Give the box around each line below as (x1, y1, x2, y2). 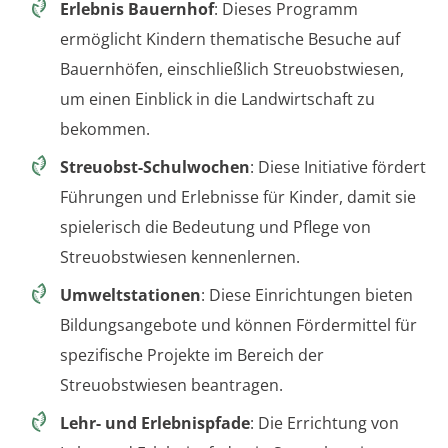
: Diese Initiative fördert (250, 156, 426, 179)
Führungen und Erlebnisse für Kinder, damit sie (60, 186, 416, 209)
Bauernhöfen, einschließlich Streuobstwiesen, (60, 58, 404, 81)
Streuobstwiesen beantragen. (60, 374, 283, 397)
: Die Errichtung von (250, 412, 399, 435)
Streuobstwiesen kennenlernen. (60, 246, 300, 269)
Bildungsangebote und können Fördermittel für (60, 314, 417, 337)
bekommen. (60, 118, 150, 141)
